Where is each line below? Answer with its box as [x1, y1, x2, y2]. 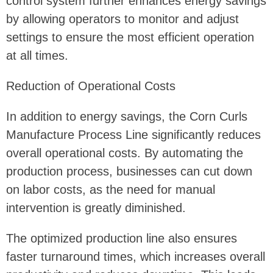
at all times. [6, 48, 68, 62]
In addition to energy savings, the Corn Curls [6, 109, 247, 123]
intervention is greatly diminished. [6, 200, 186, 214]
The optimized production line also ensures [6, 231, 237, 245]
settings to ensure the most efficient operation [6, 30, 254, 44]
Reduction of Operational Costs [6, 79, 175, 93]
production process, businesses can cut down [6, 164, 252, 178]
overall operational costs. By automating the [6, 146, 243, 160]
